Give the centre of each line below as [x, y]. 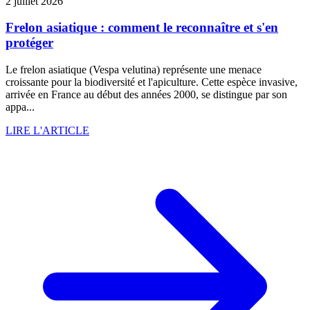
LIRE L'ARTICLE [47, 131]
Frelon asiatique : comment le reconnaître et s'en [142, 28]
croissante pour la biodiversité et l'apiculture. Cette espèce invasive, [152, 82]
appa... [20, 107]
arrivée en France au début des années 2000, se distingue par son [146, 95]
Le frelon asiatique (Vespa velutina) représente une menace [134, 70]
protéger [29, 43]
